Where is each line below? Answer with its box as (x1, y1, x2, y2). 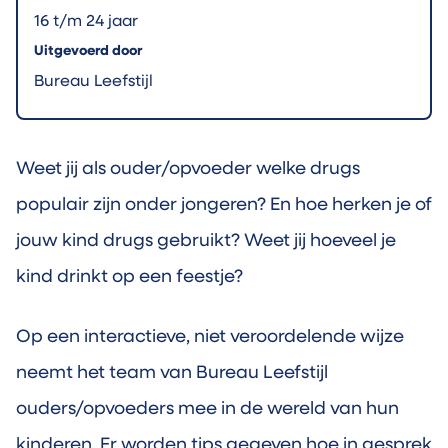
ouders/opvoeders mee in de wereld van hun (16, 400, 399, 419)
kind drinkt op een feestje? (16, 268, 243, 287)
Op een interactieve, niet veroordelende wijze (16, 328, 404, 347)
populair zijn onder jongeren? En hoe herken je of (16, 196, 432, 215)
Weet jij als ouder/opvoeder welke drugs (16, 160, 360, 179)
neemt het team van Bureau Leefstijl (16, 364, 328, 383)
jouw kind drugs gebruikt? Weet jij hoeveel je (16, 232, 396, 251)
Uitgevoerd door (34, 44, 142, 59)
